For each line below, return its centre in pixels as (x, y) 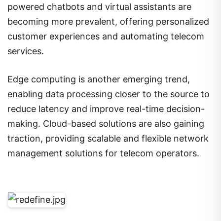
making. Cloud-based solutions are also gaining (106, 123)
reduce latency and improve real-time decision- (106, 109)
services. (26, 51)
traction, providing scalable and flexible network (108, 138)
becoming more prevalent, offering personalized (108, 21)
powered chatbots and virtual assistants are (99, 6)
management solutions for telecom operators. (103, 153)
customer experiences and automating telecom (106, 36)
